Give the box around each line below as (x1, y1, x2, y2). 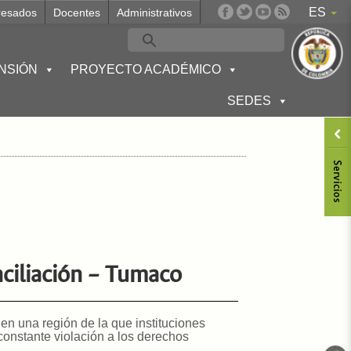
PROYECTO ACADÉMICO (71, 63, 221, 76)
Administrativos (116, 6, 192, 19)
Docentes (52, 6, 100, 19)
